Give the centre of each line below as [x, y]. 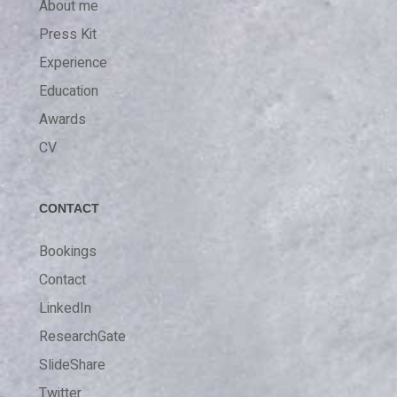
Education [69, 91]
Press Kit [68, 34]
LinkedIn [66, 308]
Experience [74, 62]
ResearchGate [83, 336]
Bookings [68, 251]
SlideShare [73, 365]
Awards [63, 119]
